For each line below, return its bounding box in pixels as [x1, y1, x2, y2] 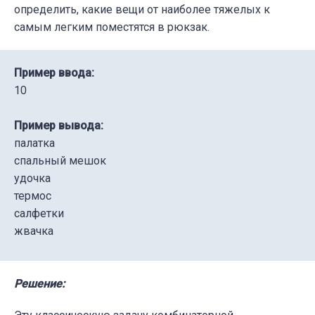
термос [14, 188, 51, 202]
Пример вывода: [14, 118, 103, 132]
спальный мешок [14, 153, 106, 167]
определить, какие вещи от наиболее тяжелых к [14, 2, 270, 16]
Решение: [14, 276, 65, 290]
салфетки [14, 206, 64, 220]
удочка [14, 171, 51, 185]
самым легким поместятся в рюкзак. [14, 20, 210, 34]
